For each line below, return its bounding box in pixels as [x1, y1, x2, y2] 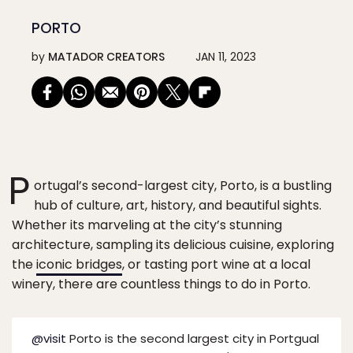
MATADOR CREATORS [48, 49, 165, 65]
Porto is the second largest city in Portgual [66, 330, 319, 347]
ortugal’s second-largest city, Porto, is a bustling [34, 176, 332, 195]
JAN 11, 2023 [195, 49, 256, 65]
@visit [32, 330, 66, 347]
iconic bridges [36, 255, 122, 273]
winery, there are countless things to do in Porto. [12, 275, 310, 293]
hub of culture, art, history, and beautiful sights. [34, 196, 321, 214]
